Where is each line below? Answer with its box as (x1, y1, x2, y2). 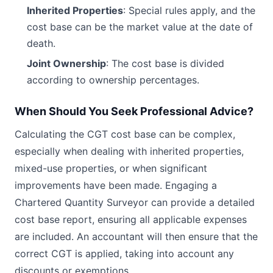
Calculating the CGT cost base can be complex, (15, 128, 235, 140)
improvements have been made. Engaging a (15, 179, 217, 191)
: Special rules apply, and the (123, 4, 255, 16)
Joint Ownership (27, 57, 106, 69)
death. (27, 37, 55, 49)
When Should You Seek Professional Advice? (15, 105, 253, 118)
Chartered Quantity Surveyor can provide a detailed (15, 196, 255, 208)
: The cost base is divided (106, 57, 224, 69)
